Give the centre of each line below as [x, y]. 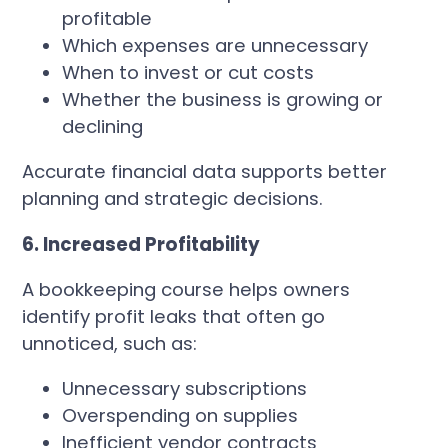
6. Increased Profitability [141, 244]
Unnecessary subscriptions [185, 389]
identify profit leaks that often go [174, 316]
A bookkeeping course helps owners [186, 289]
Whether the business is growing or [223, 99]
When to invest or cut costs [188, 72]
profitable [107, 18]
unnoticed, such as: [110, 343]
